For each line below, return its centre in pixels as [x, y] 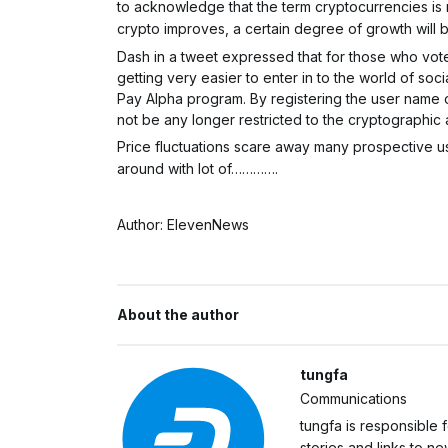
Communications [354, 398]
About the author [178, 314]
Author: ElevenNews [183, 224]
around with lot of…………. [197, 168]
